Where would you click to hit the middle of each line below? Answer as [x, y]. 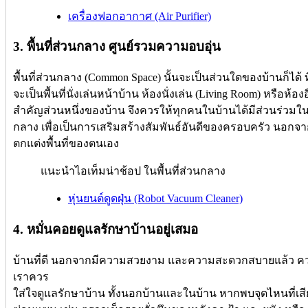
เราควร [31, 276]
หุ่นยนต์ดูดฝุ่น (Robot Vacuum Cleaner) [155, 199]
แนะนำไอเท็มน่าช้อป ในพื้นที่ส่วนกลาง [133, 171]
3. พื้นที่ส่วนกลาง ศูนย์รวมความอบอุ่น [117, 47]
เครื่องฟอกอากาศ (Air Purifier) [140, 16]
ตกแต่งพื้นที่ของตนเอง [66, 144]
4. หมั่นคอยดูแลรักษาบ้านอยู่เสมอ [106, 229]
